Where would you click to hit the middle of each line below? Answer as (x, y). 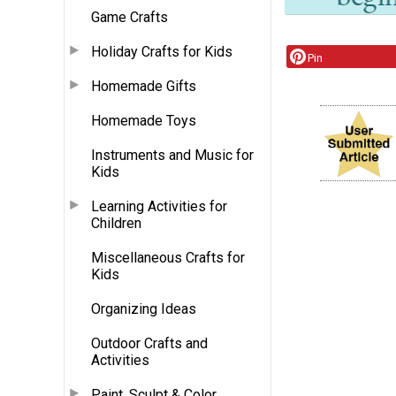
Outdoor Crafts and (149, 343)
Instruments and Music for (172, 155)
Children (116, 223)
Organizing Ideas (144, 308)
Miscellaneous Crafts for (168, 257)
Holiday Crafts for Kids (162, 51)
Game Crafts (129, 17)
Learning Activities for (159, 206)
